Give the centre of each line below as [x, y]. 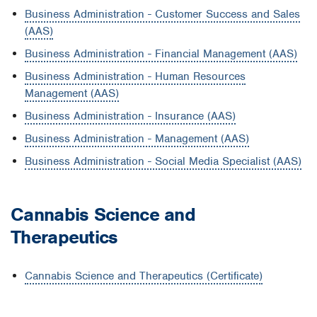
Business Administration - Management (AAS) [137, 138]
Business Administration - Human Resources [135, 76]
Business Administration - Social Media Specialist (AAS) [163, 161]
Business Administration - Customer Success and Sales [162, 14]
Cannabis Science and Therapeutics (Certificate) [144, 276]
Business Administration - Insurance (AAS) [130, 116]
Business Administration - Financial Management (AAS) [161, 53]
